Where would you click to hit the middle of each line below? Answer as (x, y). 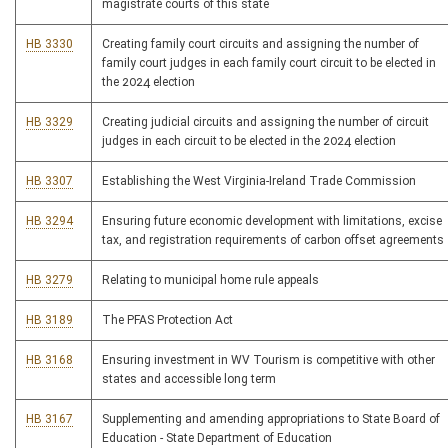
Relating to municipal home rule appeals (210, 280)
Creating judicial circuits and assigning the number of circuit (265, 122)
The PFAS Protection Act (167, 320)
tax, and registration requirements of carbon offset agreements (273, 240)
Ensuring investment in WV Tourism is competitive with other (268, 360)
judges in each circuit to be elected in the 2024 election (249, 141)
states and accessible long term (189, 379)
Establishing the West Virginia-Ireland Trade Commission (259, 181)
